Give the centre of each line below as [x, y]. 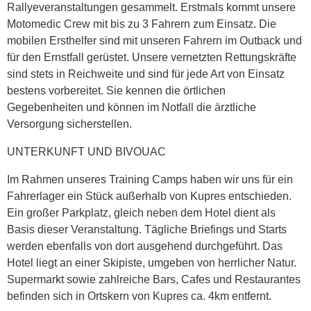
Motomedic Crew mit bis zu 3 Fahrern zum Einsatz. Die [142, 24]
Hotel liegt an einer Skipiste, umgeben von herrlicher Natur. [152, 263]
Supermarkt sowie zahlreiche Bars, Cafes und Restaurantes [154, 280]
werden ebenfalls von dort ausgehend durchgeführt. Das [145, 246]
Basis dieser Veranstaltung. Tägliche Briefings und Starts [147, 230]
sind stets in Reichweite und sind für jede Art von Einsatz [146, 74]
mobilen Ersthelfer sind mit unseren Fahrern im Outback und [154, 41]
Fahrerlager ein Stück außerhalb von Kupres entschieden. [149, 196]
